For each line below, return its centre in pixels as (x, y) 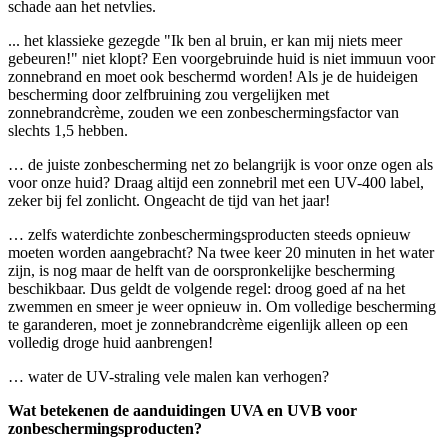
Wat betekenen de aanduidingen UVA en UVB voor (182, 410)
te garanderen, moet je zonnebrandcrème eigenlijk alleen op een (208, 324)
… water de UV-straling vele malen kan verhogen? (168, 376)
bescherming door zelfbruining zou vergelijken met (168, 94)
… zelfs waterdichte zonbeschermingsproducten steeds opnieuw (209, 234)
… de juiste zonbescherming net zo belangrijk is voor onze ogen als (220, 164)
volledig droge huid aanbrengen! (110, 342)
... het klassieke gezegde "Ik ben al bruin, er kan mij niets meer (205, 40)
